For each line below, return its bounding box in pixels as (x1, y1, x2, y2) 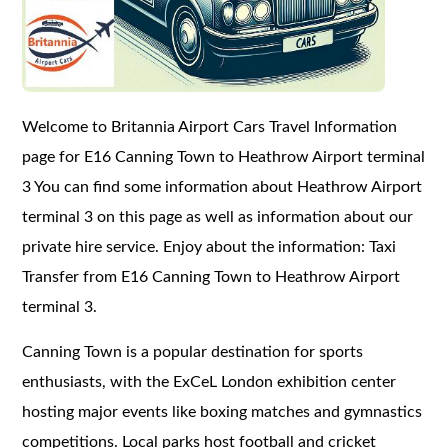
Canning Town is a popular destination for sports (22, 343, 364, 360)
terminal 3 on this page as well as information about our (22, 208, 414, 225)
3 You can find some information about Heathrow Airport (22, 178, 423, 195)
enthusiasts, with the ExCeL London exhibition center (22, 373, 397, 390)
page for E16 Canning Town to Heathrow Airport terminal (22, 148, 426, 165)
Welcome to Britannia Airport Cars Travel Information (22, 118, 398, 135)
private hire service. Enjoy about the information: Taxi (22, 238, 397, 255)
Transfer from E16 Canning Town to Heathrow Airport (22, 268, 401, 285)
